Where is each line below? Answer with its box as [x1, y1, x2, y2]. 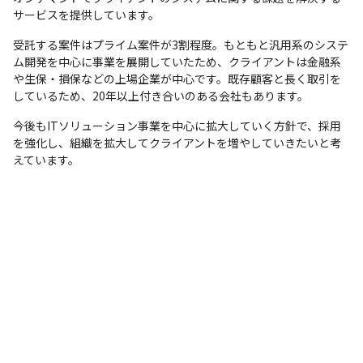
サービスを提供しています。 [13, 6, 160, 23]
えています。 [13, 151, 79, 168]
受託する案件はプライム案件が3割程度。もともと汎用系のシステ [13, 36, 348, 53]
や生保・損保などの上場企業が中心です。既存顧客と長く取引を [13, 70, 341, 87]
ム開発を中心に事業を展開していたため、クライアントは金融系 [13, 53, 341, 70]
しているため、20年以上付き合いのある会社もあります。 [13, 87, 309, 104]
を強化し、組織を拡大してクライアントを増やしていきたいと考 [13, 134, 341, 151]
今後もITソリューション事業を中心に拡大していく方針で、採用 [13, 117, 341, 134]
